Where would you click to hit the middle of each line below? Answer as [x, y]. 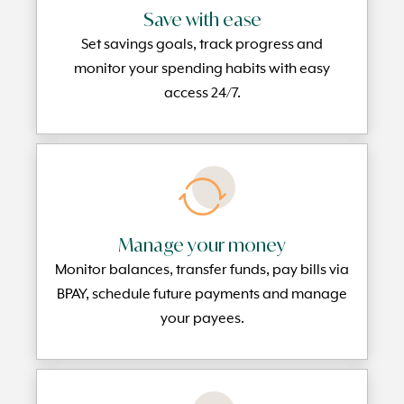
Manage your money [202, 245]
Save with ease [202, 19]
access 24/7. [202, 94]
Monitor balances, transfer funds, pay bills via [202, 271]
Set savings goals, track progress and [202, 45]
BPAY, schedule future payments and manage [202, 295]
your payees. [202, 319]
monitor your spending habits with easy [202, 69]
